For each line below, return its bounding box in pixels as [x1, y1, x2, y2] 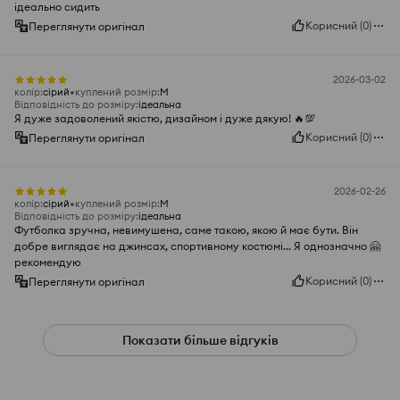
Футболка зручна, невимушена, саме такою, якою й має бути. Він [14, 223, 358, 237]
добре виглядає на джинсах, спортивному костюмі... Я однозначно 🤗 [14, 239, 380, 254]
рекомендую [14, 255, 81, 270]
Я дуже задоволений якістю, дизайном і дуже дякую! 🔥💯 [14, 112, 315, 126]
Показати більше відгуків [121, 332, 279, 349]
